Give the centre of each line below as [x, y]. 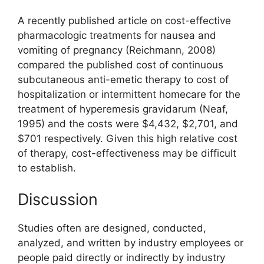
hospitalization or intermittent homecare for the [129, 94]
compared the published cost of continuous [121, 65]
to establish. [47, 168]
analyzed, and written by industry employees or [131, 243]
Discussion [58, 200]
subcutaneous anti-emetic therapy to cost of [123, 79]
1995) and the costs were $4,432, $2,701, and [128, 123]
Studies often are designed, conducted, [112, 228]
